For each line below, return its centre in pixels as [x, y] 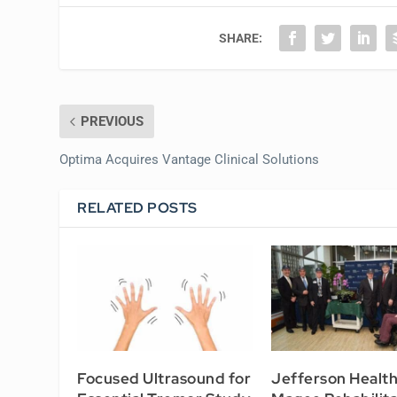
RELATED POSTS [137, 208]
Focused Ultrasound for [164, 379]
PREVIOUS [113, 122]
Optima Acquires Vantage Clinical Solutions [190, 160]
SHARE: [241, 39]
